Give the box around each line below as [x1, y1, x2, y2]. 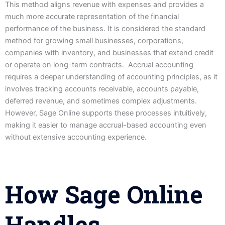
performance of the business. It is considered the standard [5, 24, 205, 33]
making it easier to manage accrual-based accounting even [5, 120, 206, 130]
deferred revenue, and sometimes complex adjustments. [5, 96, 197, 105]
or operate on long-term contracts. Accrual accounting [5, 60, 193, 69]
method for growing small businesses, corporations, [5, 36, 183, 45]
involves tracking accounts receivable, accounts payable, [5, 84, 199, 93]
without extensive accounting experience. [5, 132, 147, 142]
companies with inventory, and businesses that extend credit [5, 48, 213, 57]
